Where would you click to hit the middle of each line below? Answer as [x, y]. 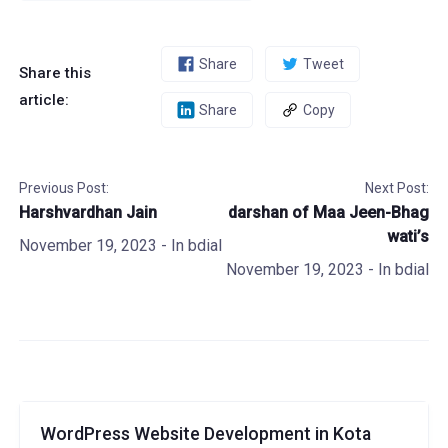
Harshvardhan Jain [87, 212]
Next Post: [397, 188]
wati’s [408, 236]
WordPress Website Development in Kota [205, 434]
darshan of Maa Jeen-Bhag [329, 212]
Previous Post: [63, 188]
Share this [54, 73]
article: [43, 100]
